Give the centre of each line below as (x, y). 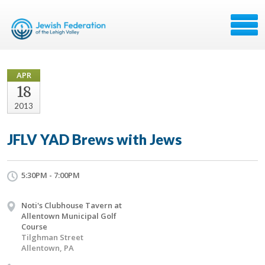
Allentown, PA (48, 248)
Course (34, 227)
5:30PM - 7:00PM (51, 175)
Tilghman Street (52, 237)
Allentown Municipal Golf (69, 216)
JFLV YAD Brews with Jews (94, 139)
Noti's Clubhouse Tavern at (72, 205)
